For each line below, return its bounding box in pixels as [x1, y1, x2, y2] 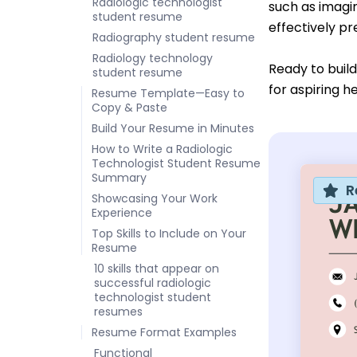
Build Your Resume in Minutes [92, 120, 254, 136]
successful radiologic [94, 274, 211, 291]
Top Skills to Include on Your [92, 225, 246, 241]
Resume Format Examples [92, 324, 237, 340]
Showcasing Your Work [92, 190, 218, 206]
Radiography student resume [92, 29, 255, 45]
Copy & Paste [92, 99, 167, 116]
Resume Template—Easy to [92, 84, 245, 101]
